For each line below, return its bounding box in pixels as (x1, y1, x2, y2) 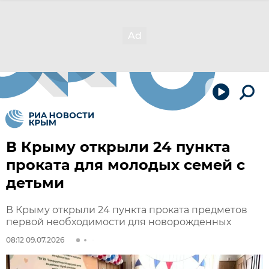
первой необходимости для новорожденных (6, 216, 231, 228)
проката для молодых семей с (6, 156, 245, 174)
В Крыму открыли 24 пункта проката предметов (6, 204, 247, 216)
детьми (6, 174, 64, 192)
